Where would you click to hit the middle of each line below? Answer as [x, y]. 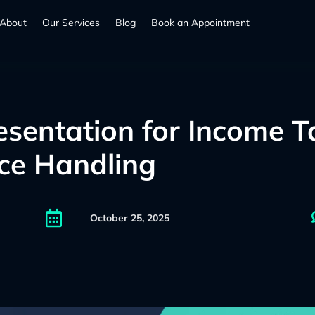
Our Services [71, 22]
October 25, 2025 [129, 218]
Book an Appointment [201, 22]
